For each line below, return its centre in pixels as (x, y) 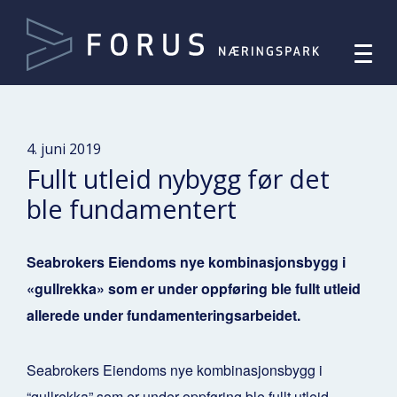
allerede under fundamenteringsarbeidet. (165, 315)
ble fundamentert (132, 208)
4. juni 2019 (64, 148)
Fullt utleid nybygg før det (178, 178)
